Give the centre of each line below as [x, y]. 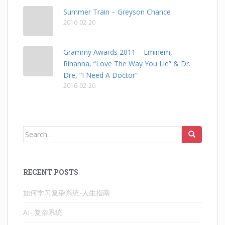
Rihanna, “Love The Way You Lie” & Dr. [127, 63]
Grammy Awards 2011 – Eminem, [118, 52]
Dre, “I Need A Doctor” [100, 75]
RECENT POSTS [51, 172]
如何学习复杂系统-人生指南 [67, 192]
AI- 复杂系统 [43, 212]
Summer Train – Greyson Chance [117, 12]
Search [35, 131]
